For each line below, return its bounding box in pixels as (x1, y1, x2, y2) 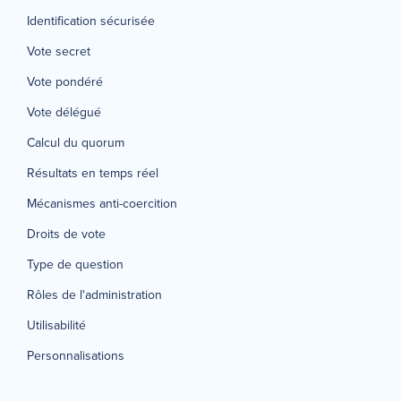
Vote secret (27, 41, 90, 61)
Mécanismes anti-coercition (27, 193, 177, 213)
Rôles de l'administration (27, 285, 162, 304)
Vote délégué (27, 102, 101, 122)
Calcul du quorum (27, 132, 124, 152)
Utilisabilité (27, 315, 86, 335)
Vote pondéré (27, 72, 103, 91)
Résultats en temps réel (27, 163, 158, 183)
